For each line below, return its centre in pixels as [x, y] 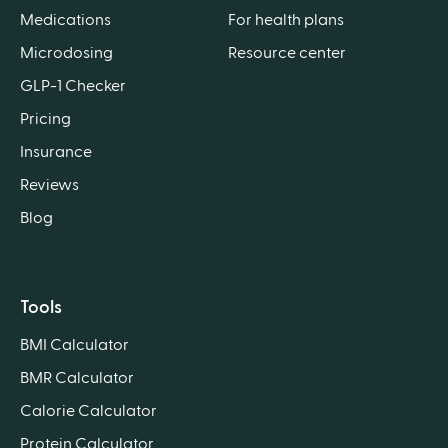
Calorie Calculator [88, 411]
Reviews [49, 185]
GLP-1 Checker [73, 86]
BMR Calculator [77, 378]
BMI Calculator [74, 345]
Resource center [287, 53]
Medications [65, 20]
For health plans [286, 20]
